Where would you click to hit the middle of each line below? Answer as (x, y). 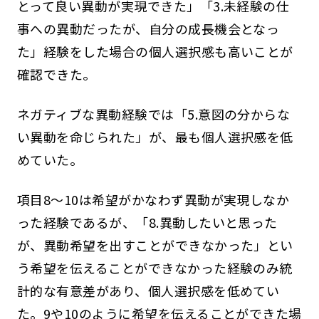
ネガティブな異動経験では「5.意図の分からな (153, 114)
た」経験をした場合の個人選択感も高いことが (155, 52)
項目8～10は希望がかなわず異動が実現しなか (153, 199)
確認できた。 (56, 74)
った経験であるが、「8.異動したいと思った (147, 222)
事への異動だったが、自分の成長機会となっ (148, 29)
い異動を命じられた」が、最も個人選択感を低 (155, 136)
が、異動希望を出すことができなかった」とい (155, 245)
